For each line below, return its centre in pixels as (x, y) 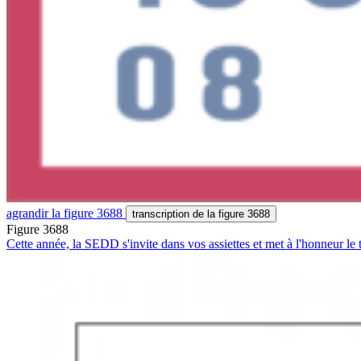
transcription (162, 214)
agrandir (29, 213)
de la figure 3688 (231, 214)
